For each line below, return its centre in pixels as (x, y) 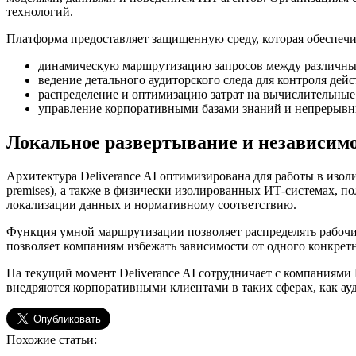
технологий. (40, 11)
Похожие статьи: (52, 339)
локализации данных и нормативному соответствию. (151, 204)
